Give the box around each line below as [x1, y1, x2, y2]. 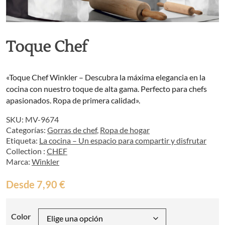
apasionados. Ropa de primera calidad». [6, 95, 140, 105]
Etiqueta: [6, 136, 39, 146]
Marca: [6, 157, 32, 167]
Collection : [6, 146, 47, 156]
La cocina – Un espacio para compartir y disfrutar [39, 136, 206, 146]
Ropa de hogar [100, 125, 150, 135]
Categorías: [6, 125, 47, 135]
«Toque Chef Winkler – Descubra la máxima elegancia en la [6, 72, 205, 82]
